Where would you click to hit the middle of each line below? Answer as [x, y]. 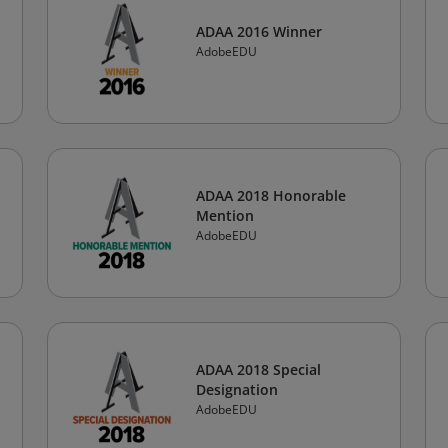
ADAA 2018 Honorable [271, 195]
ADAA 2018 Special [258, 369]
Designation [237, 389]
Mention [225, 215]
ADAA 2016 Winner [259, 31]
